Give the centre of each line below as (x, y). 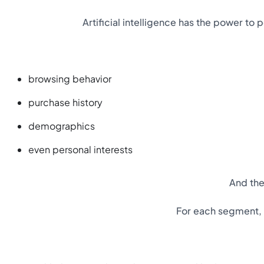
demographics (62, 126)
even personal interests (80, 150)
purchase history (65, 103)
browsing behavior (70, 79)
